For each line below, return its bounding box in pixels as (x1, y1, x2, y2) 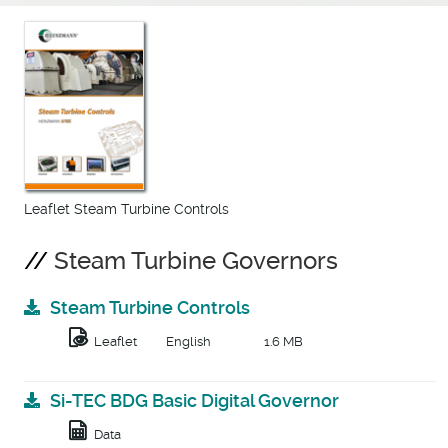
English (166, 334, 211, 350)
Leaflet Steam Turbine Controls (24, 201, 229, 218)
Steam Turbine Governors (54, 247, 338, 276)
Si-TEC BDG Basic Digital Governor (49, 390, 339, 412)
